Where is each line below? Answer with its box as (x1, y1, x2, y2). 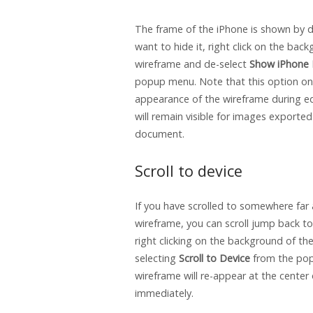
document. (135, 127, 184, 141)
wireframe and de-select (135, 57, 249, 71)
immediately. (135, 286, 194, 300)
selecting (135, 251, 179, 265)
